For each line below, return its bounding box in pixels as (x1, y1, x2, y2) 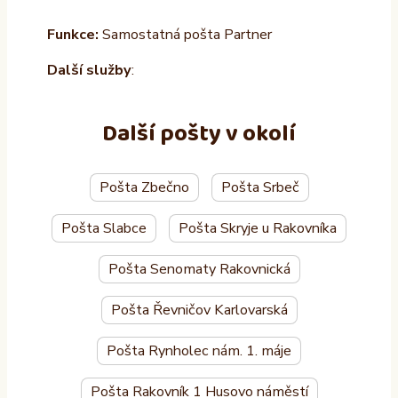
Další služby (46, 60, 131, 80)
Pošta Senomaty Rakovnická (107, 259, 291, 280)
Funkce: (46, 24, 99, 44)
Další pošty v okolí (102, 115, 296, 153)
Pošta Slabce (61, 219, 147, 239)
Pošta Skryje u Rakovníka (179, 219, 337, 239)
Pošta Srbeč (220, 178, 299, 198)
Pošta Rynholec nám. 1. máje (107, 341, 291, 362)
